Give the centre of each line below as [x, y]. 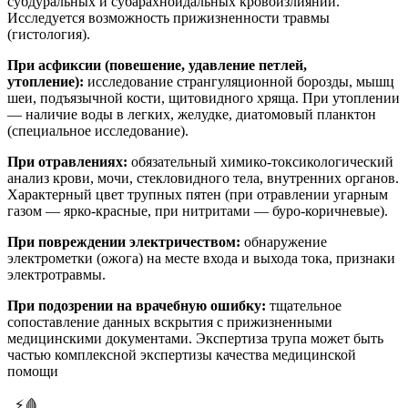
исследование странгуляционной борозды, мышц [239, 82]
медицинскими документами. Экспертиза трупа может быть [195, 338]
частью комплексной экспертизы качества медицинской [182, 355]
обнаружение [284, 242]
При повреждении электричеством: [124, 242]
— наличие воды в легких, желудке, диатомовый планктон [192, 114]
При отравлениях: [67, 162]
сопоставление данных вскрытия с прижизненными [170, 322]
